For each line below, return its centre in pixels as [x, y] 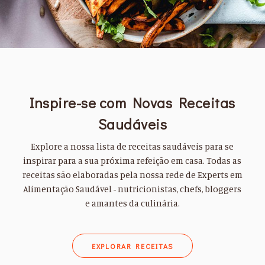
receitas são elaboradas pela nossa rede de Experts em [132, 174]
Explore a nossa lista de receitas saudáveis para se [132, 146]
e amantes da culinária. [132, 203]
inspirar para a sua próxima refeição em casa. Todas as [132, 160]
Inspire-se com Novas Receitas [132, 103]
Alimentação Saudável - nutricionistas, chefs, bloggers [132, 189]
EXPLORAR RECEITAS [132, 246]
